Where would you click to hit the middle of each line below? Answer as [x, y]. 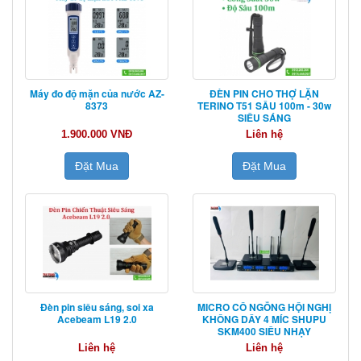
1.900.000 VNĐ [97, 134]
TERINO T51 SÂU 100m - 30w [264, 105]
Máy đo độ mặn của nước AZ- [97, 93]
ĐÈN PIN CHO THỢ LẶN [264, 93]
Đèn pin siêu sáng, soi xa [97, 307]
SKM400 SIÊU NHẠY [264, 331]
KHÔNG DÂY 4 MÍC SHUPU [264, 319]
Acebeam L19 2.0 [97, 319]
